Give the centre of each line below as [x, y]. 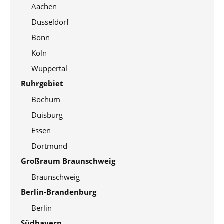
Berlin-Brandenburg [59, 192]
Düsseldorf [50, 22]
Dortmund [49, 146]
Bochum [46, 99]
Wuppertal [49, 68]
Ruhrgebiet [42, 83]
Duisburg [47, 115]
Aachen [44, 6]
